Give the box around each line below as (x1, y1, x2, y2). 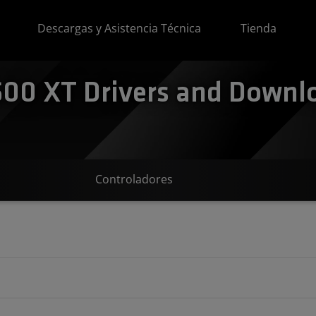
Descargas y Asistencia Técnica (37, 20, 202, 36)
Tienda (241, 20, 277, 36)
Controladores (95, 171, 173, 187)
